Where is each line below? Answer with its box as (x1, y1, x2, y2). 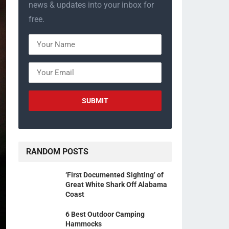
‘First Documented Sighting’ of (65, 171, 164, 179)
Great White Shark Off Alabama (65, 180, 167, 189)
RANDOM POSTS (26, 147, 88, 156)
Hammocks (65, 220, 102, 228)
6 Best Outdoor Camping (65, 210, 145, 218)
